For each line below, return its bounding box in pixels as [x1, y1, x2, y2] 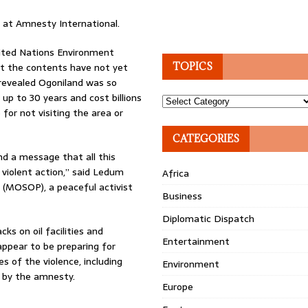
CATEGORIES [173, 132, 240, 145]
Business [162, 188, 203, 203]
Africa [162, 166, 190, 181]
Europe [162, 279, 194, 294]
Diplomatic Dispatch [162, 211, 255, 226]
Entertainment [162, 234, 230, 249]
